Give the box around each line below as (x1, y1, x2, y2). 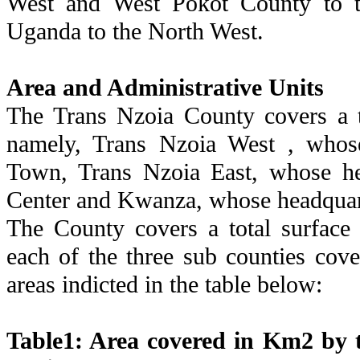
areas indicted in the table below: (6, 270, 322, 298)
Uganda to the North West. (6, 17, 264, 45)
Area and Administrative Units (6, 73, 324, 101)
